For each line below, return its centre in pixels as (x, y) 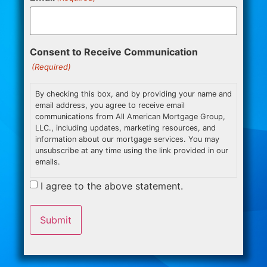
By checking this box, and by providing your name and (133, 94)
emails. (47, 162)
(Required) (52, 67)
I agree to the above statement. (111, 186)
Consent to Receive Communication (114, 52)
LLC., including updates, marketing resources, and (45, 128)
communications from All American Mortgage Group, (130, 117)
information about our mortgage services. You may (127, 139)
